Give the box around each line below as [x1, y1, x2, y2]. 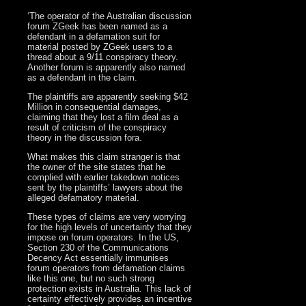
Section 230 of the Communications [27, 242, 169, 253]
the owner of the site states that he [27, 162, 166, 173]
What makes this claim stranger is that [27, 152, 181, 163]
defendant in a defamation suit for [27, 31, 161, 42]
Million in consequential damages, [27, 102, 162, 113]
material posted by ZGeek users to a [27, 42, 173, 53]
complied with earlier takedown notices [27, 172, 180, 183]
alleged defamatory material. [27, 193, 140, 204]
